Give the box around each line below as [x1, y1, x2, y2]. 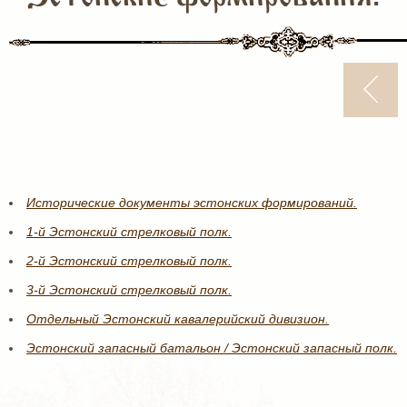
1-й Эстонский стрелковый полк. [26, 224, 232, 239]
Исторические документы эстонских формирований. [26, 195, 357, 210]
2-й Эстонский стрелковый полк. [26, 253, 232, 268]
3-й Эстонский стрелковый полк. [26, 283, 232, 297]
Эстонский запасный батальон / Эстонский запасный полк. [26, 341, 397, 355]
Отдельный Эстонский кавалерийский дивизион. [26, 312, 329, 326]
